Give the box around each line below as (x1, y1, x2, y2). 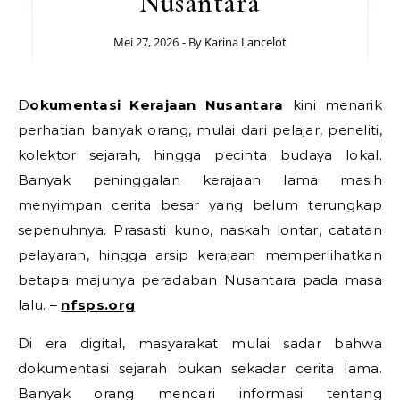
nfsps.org (61, 296, 136, 313)
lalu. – (18, 296, 62, 313)
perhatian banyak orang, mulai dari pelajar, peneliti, (18, 121, 382, 138)
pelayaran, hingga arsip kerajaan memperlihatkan (18, 246, 382, 263)
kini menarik (283, 96, 383, 113)
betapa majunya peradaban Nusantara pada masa (18, 271, 382, 288)
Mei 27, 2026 (112, 34, 179, 50)
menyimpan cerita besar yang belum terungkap (18, 196, 382, 213)
